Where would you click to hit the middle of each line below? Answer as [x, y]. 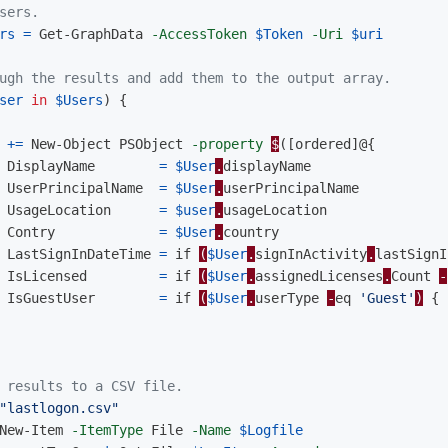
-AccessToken [199, 34]
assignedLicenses [319, 276]
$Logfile [271, 430]
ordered [323, 144]
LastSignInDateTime [79, 254]
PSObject [151, 144]
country [251, 232]
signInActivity [311, 254]
